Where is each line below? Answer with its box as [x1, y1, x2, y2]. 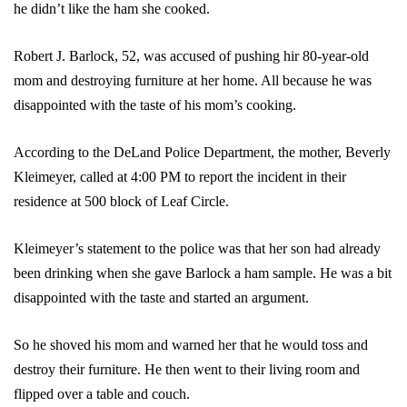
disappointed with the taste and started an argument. [14, 290, 313, 306]
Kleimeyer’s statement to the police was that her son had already [14, 241, 381, 257]
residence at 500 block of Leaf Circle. [14, 194, 229, 210]
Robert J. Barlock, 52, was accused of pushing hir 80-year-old [14, 48, 369, 65]
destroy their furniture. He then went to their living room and [14, 362, 360, 378]
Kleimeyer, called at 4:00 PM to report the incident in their [14, 169, 346, 185]
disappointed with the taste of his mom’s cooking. [14, 97, 296, 114]
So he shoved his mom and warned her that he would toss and [14, 337, 368, 353]
